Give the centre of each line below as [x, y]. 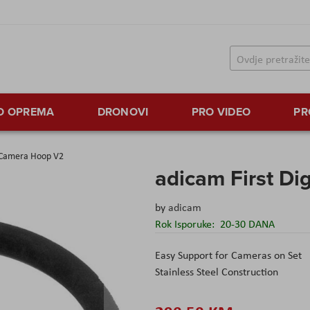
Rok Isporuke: [186, 224]
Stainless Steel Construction [217, 272]
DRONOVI [123, 112]
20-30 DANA [247, 224]
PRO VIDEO [221, 112]
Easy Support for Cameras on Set [228, 255]
